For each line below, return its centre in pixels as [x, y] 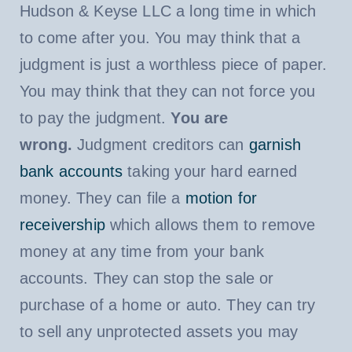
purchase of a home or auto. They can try [167, 304]
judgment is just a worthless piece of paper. [173, 64]
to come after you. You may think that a [160, 37]
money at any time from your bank [142, 251]
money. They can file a [102, 198]
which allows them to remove [210, 224]
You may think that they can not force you [167, 91]
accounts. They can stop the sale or [147, 278]
